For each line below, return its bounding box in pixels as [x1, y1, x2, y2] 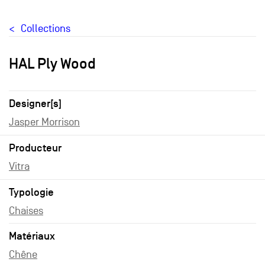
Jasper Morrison [9, 116, 80, 128]
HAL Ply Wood [9, 54, 96, 72]
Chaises [9, 205, 43, 217]
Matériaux [9, 230, 55, 243]
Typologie [9, 186, 54, 199]
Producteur [9, 141, 62, 154]
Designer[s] [9, 97, 62, 110]
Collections [21, 22, 70, 35]
